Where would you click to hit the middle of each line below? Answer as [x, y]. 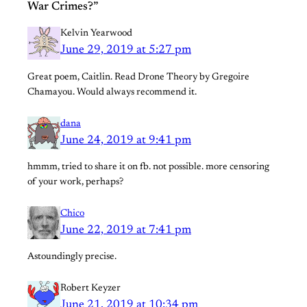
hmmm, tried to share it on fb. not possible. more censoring [148, 167]
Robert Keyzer [90, 288]
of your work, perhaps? [75, 182]
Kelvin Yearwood [96, 34]
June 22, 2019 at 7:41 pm [126, 230]
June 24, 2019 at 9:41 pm [126, 140]
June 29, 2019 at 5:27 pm [126, 50]
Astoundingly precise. [72, 257]
